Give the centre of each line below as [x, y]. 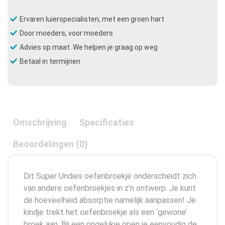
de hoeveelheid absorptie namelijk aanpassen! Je [110, 200]
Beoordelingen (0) [50, 144]
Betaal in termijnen [50, 61]
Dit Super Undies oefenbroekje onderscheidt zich [110, 176]
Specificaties [107, 122]
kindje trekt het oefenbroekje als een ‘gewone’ [105, 212]
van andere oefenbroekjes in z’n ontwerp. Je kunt [110, 188]
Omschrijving [40, 122]
